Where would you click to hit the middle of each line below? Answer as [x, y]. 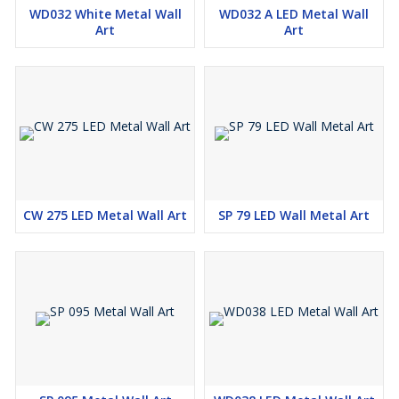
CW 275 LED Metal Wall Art [105, 215]
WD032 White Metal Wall [105, 14]
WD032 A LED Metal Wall [294, 14]
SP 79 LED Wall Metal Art [294, 215]
